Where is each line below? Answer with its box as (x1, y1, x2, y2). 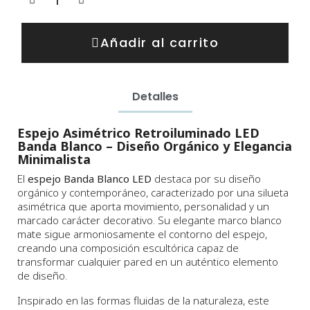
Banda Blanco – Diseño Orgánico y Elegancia (17, 138, 292, 155)
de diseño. (17, 268, 67, 283)
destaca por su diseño (152, 172, 261, 186)
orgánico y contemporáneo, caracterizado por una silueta (17, 185, 289, 200)
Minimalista (17, 151, 91, 168)
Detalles (131, 89, 179, 105)
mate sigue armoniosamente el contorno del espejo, (17, 227, 267, 241)
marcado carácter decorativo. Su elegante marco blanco (17, 213, 282, 228)
